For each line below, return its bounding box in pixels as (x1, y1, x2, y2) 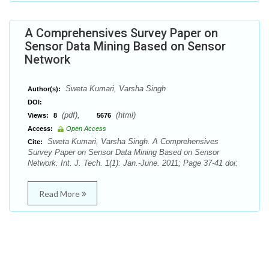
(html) (113, 110, 136, 119)
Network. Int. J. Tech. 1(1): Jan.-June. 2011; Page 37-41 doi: (28, 159, 238, 168)
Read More (38, 189, 82, 199)
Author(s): (28, 85, 61, 92)
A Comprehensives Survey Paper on (25, 26, 218, 40)
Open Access (66, 125, 106, 132)
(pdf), (59, 110, 97, 119)
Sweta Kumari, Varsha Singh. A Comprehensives (45, 137, 219, 146)
